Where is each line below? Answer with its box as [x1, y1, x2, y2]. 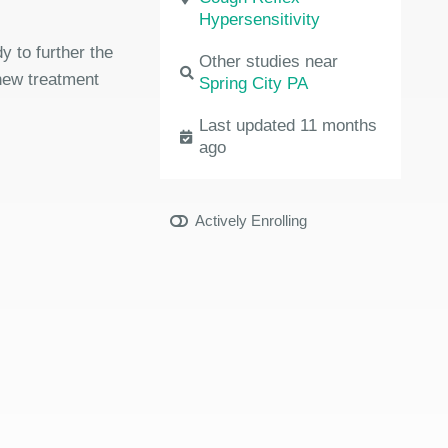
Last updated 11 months [199, 116, 378, 135]
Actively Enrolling [195, 212, 308, 229]
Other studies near [199, 52, 339, 71]
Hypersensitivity [199, 10, 321, 29]
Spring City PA [199, 74, 309, 93]
